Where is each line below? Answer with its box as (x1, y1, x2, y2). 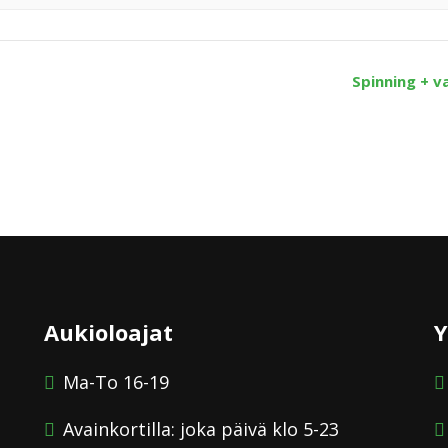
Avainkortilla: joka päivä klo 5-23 (63, 416, 339, 441)
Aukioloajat (44, 316, 173, 347)
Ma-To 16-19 (63, 369, 169, 394)
